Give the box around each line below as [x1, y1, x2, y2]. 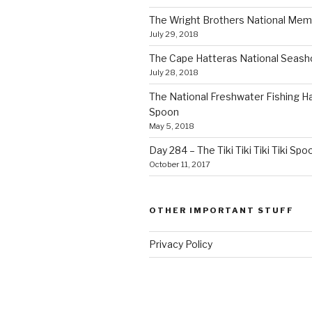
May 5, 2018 [149, 120, 194, 131]
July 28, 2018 [149, 67, 198, 77]
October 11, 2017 [149, 159, 210, 169]
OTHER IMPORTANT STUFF [149, 205, 294, 215]
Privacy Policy [149, 237, 212, 250]
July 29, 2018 [149, 29, 198, 39]
